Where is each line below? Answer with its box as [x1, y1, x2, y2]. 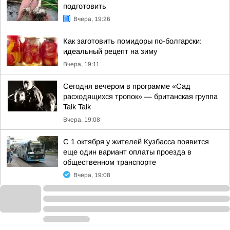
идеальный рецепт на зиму [63, 47, 157, 55]
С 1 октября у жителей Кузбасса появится [63, 138, 209, 146]
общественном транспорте [63, 158, 156, 166]
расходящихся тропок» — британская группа [63, 92, 218, 101]
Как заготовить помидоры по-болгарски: [63, 37, 202, 45]
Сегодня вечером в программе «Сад [63, 82, 190, 90]
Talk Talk [63, 103, 91, 111]
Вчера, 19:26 [73, 15, 110, 23]
